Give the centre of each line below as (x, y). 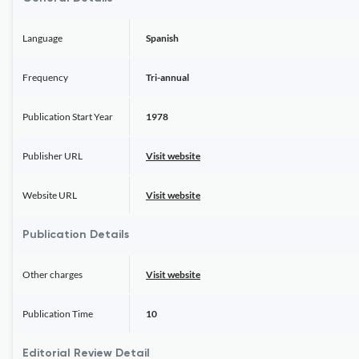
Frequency (45, 77)
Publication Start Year (68, 117)
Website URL (50, 195)
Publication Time (58, 314)
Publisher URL (52, 156)
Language (42, 38)
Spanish (162, 38)
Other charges (52, 274)
